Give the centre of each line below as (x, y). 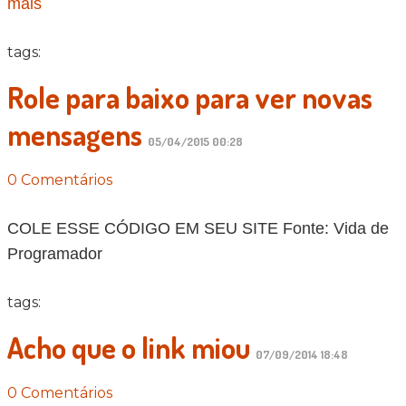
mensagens (74, 135)
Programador (54, 254)
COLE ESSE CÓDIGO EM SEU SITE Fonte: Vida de (198, 229)
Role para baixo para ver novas (189, 98)
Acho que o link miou (128, 348)
